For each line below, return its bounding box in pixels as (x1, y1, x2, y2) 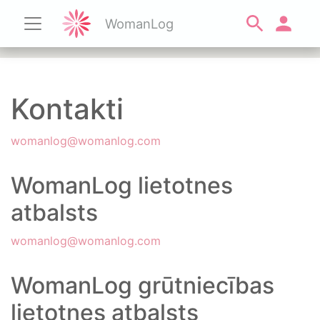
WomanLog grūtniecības (11, 271, 274, 299)
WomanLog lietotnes (11, 171, 233, 199)
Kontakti (11, 91, 124, 126)
